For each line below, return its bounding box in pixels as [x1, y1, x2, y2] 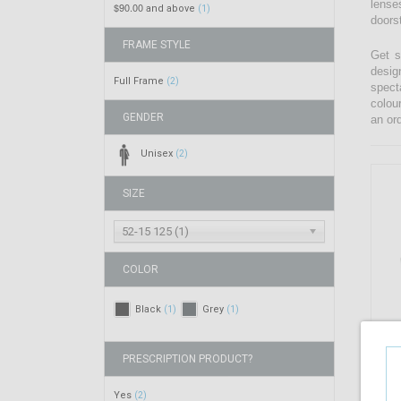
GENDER [123, 111, 165, 124]
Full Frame [114, 75, 167, 87]
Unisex [141, 148, 176, 159]
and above [143, 3, 199, 14]
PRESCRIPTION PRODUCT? [123, 353, 253, 365]
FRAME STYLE [123, 38, 192, 51]
